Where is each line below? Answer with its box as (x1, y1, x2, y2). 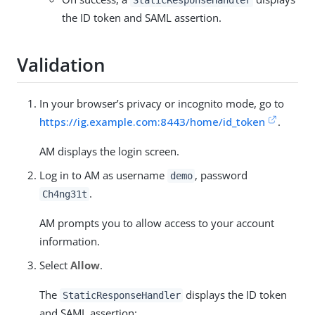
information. (39, 234, 100, 249)
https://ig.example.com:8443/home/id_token (39, 115, 265, 129)
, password (195, 168, 248, 183)
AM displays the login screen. (39, 144, 179, 159)
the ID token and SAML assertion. (62, 11, 221, 25)
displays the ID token (183, 288, 288, 302)
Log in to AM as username (39, 168, 167, 183)
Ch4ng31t (41, 188, 87, 200)
